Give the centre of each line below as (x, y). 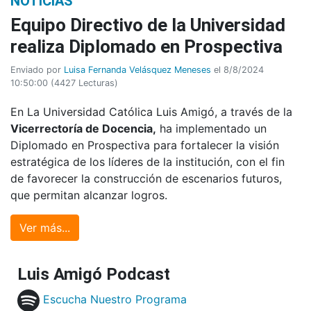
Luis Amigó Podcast (94, 274)
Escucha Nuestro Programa (115, 300)
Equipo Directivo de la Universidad (148, 25)
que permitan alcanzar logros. (89, 195)
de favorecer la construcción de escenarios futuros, (146, 178)
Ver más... (45, 227)
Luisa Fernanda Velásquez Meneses (137, 69)
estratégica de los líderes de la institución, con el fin (148, 161)
